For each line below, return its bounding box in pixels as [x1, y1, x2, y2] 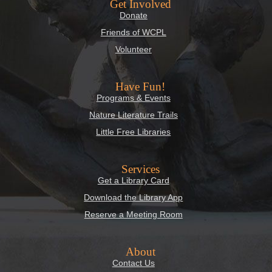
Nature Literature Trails [89, 110, 178, 120]
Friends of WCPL [100, 27, 166, 38]
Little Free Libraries [96, 127, 171, 137]
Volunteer [115, 44, 152, 55]
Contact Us [112, 258, 155, 268]
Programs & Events [96, 93, 171, 103]
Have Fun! [115, 80, 165, 93]
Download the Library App [84, 192, 183, 203]
